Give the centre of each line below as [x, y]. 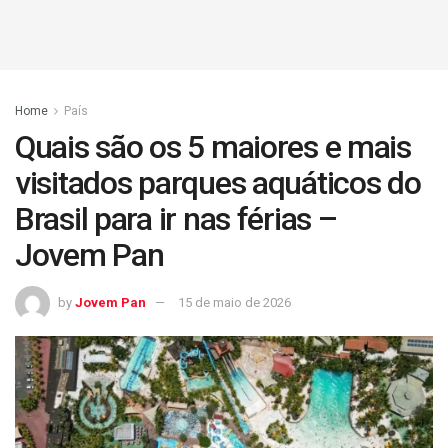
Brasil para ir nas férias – [176, 219]
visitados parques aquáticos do [218, 183]
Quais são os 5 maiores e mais [213, 147]
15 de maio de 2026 [234, 302]
